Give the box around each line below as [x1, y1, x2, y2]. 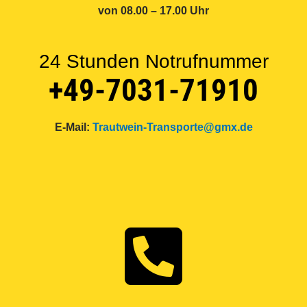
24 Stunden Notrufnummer [38, 51, 269, 72]
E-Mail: [54, 121, 93, 133]
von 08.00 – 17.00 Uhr [98, 5, 209, 16]
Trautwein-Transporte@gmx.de [92, 121, 253, 133]
